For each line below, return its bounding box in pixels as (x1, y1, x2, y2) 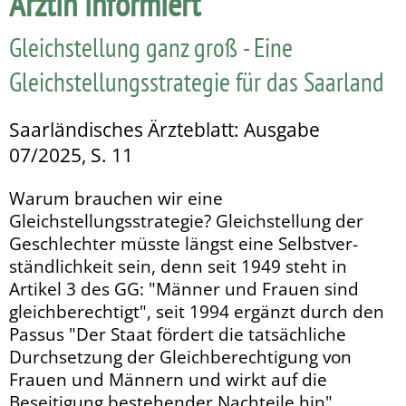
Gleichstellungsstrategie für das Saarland (9, 63, 384, 99)
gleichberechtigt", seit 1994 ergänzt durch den (9, 299, 384, 323)
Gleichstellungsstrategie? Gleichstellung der (9, 208, 363, 232)
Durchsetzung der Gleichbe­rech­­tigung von (9, 344, 352, 368)
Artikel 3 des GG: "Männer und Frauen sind (9, 276, 359, 300)
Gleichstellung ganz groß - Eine (9, 29, 293, 64)
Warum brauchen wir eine (9, 186, 223, 209)
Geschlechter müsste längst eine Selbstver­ (9, 231, 358, 255)
